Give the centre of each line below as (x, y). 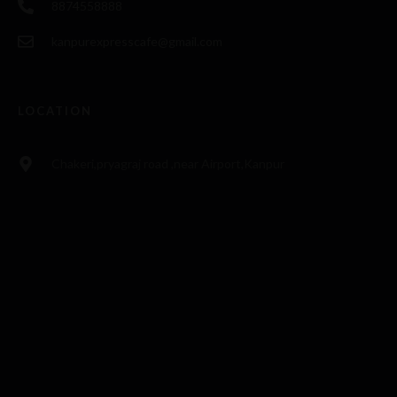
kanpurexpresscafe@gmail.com (136, 42)
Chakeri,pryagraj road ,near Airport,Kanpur (167, 164)
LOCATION (55, 111)
